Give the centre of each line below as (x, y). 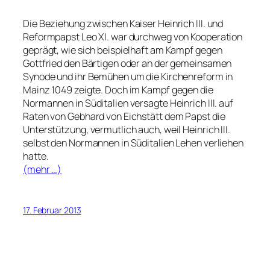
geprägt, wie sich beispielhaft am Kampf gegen (123, 50)
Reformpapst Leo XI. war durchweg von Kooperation (133, 37)
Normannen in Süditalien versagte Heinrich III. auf (128, 103)
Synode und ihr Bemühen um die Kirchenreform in (128, 77)
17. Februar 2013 (52, 210)
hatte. (36, 156)
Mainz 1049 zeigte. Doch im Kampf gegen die (118, 90)
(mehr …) (42, 170)
